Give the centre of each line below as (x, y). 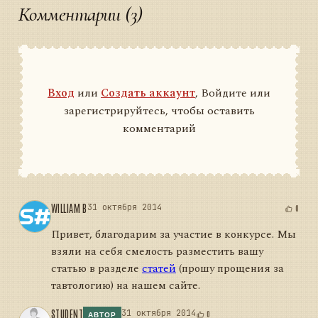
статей (159, 269)
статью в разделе (97, 269)
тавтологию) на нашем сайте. (126, 286)
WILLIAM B (69, 208)
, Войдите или (233, 93)
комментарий (159, 128)
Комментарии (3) (81, 14)
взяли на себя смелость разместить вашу (157, 252)
